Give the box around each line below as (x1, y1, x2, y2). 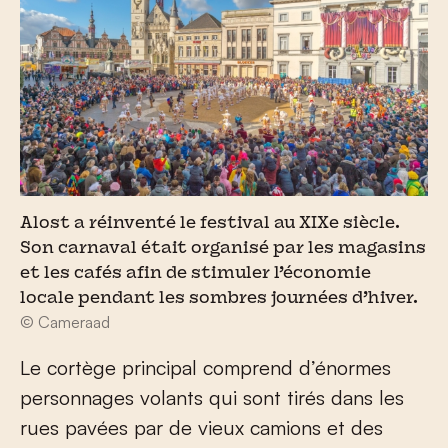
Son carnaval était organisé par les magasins (20, 240, 426, 257)
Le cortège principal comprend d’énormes (20, 354, 391, 380)
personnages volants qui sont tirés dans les (20, 384, 404, 410)
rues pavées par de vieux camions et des (20, 414, 383, 440)
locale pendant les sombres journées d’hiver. (20, 290, 418, 307)
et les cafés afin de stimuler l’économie (20, 265, 371, 282)
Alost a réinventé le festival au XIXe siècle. (20, 215, 400, 232)
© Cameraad (20, 311, 110, 332)
